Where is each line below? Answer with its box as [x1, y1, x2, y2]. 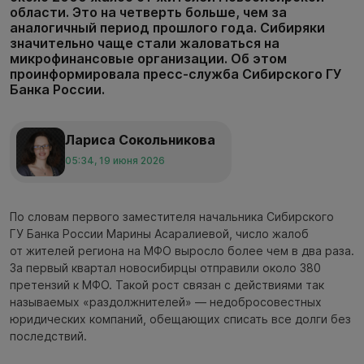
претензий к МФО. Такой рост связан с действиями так [10, 278, 324, 292]
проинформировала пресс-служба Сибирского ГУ [10, 65, 341, 82]
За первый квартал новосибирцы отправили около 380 [10, 261, 321, 275]
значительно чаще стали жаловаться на [10, 34, 279, 51]
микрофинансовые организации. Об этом [10, 50, 287, 67]
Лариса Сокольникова [65, 131, 215, 148]
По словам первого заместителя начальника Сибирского [10, 210, 334, 224]
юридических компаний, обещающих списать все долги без [10, 312, 351, 327]
